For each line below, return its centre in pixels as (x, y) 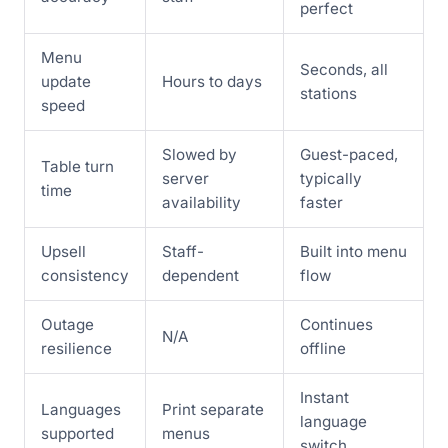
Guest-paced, (349, 154)
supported (77, 433)
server (185, 178)
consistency (85, 275)
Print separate (213, 409)
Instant (324, 397)
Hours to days (212, 81)
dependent (200, 275)
